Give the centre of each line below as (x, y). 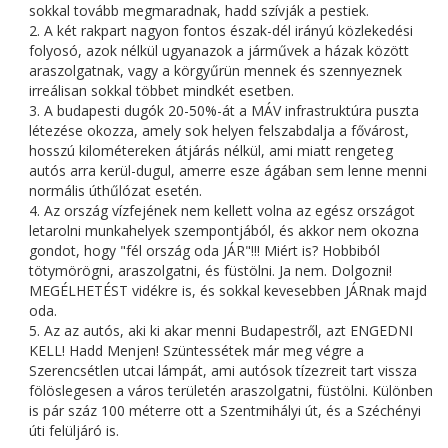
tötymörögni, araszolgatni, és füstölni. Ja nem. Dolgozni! (210, 271)
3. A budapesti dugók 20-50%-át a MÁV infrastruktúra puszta (224, 111)
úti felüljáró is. (74, 431)
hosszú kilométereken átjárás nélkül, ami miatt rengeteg (211, 151)
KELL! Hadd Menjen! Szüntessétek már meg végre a (196, 351)
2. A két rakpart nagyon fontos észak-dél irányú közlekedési (221, 31)
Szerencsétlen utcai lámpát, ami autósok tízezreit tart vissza (223, 371)
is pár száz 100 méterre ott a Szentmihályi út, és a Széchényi (225, 411)
